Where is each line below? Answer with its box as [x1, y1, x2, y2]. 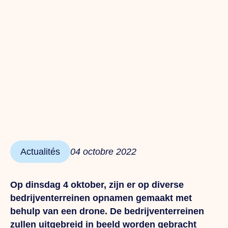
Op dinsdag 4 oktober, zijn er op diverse [10, 180, 184, 190]
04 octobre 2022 [70, 147, 136, 157]
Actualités [20, 147, 60, 157]
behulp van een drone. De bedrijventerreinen [10, 206, 204, 217]
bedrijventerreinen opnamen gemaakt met [10, 193, 192, 204]
